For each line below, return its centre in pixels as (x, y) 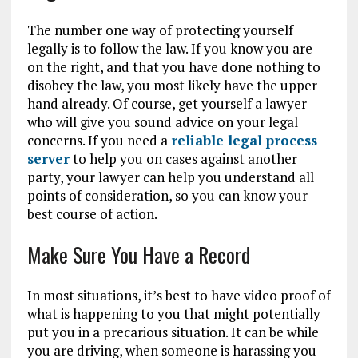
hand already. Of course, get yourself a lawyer (167, 104)
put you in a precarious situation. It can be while (173, 332)
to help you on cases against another (183, 159)
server (48, 159)
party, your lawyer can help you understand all (170, 177)
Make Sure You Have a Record (138, 255)
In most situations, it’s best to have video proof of (179, 296)
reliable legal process (244, 141)
